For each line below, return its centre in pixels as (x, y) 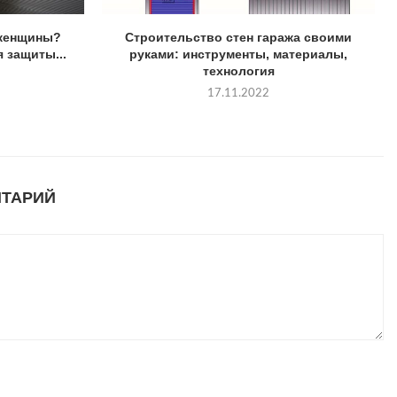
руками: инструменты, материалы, (238, 54)
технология (238, 71)
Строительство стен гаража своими (238, 38)
